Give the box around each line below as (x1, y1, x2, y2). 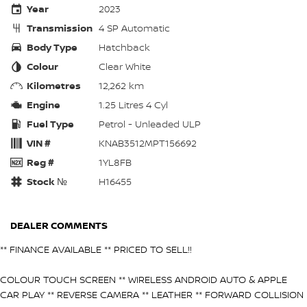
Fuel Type (27, 117, 74, 131)
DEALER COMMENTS (10, 219, 108, 232)
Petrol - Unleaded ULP (99, 117, 201, 131)
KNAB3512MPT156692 (99, 136, 197, 150)
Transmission (27, 21, 93, 35)
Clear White (99, 60, 151, 73)
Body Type (27, 40, 77, 54)
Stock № (27, 175, 67, 188)
